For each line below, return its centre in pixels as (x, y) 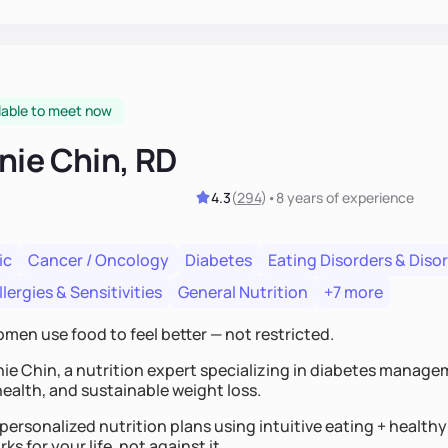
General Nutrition (243, 291)
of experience (368, 197)
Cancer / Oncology (98, 259)
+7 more (353, 291)
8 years (299, 197)
